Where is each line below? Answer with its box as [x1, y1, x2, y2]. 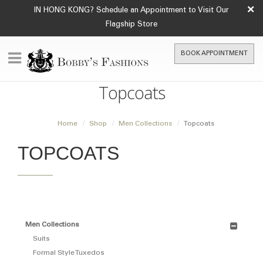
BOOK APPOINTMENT [181, 50, 248, 57]
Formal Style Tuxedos [32, 249, 104, 257]
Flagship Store [106, 21, 157, 29]
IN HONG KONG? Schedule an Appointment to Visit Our [34, 7, 229, 15]
